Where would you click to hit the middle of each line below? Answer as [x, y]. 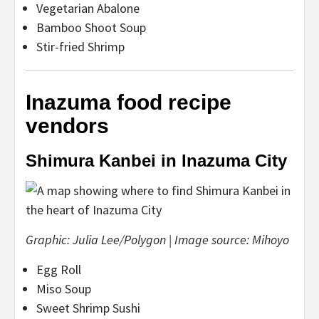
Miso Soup [64, 288]
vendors [67, 125]
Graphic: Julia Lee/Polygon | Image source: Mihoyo [157, 239]
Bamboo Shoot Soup [91, 27]
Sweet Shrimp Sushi [88, 308]
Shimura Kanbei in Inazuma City [156, 160]
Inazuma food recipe [129, 102]
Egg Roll [59, 269]
